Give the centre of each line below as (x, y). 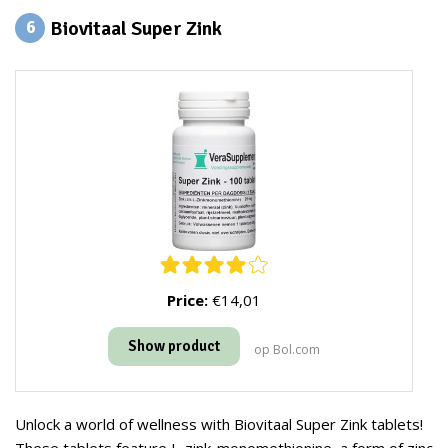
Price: (187, 300)
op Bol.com (287, 350)
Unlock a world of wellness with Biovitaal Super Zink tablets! (219, 424)
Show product (174, 346)
